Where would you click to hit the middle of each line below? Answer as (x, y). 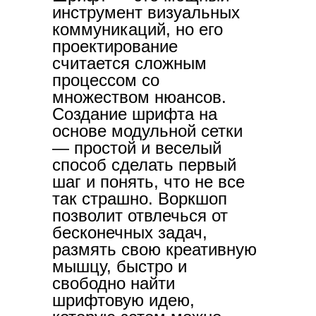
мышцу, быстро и (120, 266)
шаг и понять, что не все (148, 182)
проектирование (115, 46)
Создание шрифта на (135, 114)
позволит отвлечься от (140, 215)
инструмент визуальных (146, 12)
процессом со (106, 80)
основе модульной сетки (147, 131)
